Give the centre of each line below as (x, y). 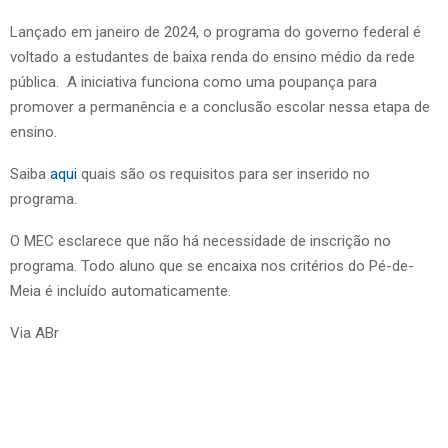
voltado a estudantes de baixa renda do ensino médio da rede (212, 56)
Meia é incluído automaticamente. (122, 290)
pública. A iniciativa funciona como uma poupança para (193, 81)
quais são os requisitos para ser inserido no (223, 173)
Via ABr (34, 332)
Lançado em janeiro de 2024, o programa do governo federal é (215, 31)
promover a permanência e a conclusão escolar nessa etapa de (220, 106)
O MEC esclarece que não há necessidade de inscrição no (200, 240)
